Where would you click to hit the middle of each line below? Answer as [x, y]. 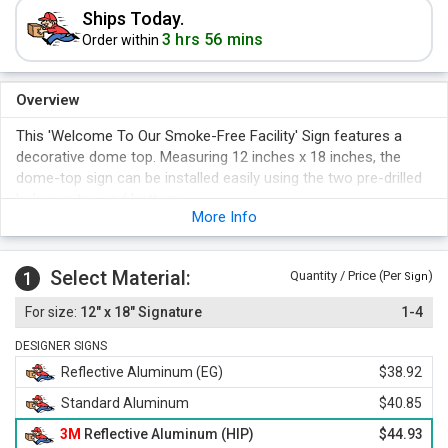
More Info [224, 217]
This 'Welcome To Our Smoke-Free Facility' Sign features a [209, 136]
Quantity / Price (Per [347, 275]
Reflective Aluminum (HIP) [167, 434]
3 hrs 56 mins [213, 39]
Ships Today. [133, 18]
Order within [122, 40]
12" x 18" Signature [139, 312]
